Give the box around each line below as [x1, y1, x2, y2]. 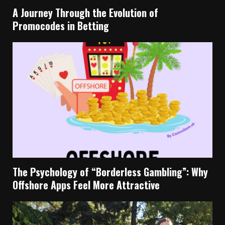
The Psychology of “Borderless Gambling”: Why [13, 164, 208, 180]
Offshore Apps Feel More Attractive [13, 177, 160, 193]
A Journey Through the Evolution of [13, 5, 158, 21]
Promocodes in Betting [13, 18, 109, 34]
